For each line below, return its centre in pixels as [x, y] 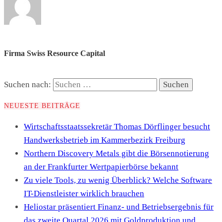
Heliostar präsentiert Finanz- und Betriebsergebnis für [119, 207]
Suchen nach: [28, 84]
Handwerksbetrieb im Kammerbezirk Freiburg [105, 140]
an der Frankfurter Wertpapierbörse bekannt [101, 167]
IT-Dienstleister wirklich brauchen [84, 194]
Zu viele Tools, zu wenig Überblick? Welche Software [118, 180]
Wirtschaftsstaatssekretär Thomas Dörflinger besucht [117, 127]
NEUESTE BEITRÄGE [42, 106]
